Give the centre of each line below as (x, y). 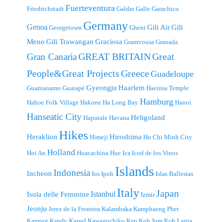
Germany (106, 26)
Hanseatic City (54, 116)
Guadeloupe (172, 74)
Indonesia (72, 172)
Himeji (99, 137)
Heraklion (42, 137)
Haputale (95, 117)
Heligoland (148, 117)
